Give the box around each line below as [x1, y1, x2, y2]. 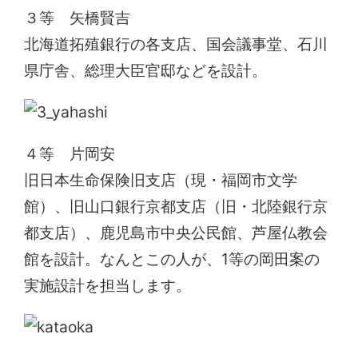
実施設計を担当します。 [24, 276, 192, 296]
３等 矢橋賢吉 [24, 7, 131, 27]
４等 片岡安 [24, 144, 116, 164]
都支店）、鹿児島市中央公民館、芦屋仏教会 [24, 223, 328, 243]
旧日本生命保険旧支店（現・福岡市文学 [24, 170, 298, 190]
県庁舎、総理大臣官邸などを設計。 [24, 60, 268, 80]
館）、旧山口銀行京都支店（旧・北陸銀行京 [24, 197, 328, 217]
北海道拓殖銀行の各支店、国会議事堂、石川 [24, 34, 328, 54]
